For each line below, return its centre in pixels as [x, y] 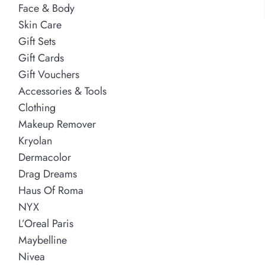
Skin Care [40, 25]
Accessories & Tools [62, 91]
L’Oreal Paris [46, 224]
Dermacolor [44, 158]
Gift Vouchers [49, 75]
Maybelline [42, 240]
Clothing [37, 108]
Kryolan [35, 141]
